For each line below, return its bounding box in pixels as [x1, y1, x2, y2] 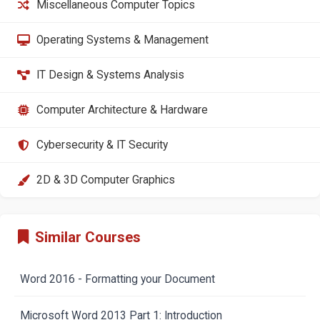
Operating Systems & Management [36, 33, 209, 46]
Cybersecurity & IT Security [36, 138, 168, 151]
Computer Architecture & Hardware [36, 103, 208, 116]
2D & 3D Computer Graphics [36, 173, 175, 186]
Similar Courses [35, 229, 141, 246]
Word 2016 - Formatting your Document [19, 273, 215, 286]
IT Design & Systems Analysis [36, 68, 184, 81]
